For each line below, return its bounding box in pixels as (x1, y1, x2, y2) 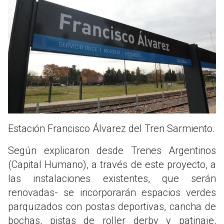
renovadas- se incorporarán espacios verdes (8, 186, 216, 199)
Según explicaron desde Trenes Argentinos (8, 144, 216, 157)
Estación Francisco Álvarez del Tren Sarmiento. (8, 122, 215, 135)
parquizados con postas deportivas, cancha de (8, 200, 216, 213)
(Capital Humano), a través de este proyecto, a (8, 158, 216, 171)
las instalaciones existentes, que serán (8, 172, 216, 185)
